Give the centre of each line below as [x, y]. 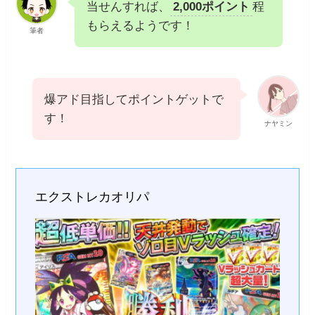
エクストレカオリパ [92, 197]
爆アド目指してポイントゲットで [134, 99]
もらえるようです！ [141, 25]
